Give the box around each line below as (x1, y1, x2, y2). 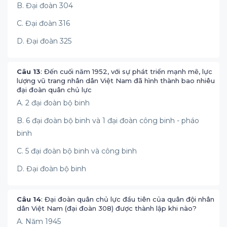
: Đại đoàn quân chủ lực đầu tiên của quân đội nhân (41, 195, 214, 203)
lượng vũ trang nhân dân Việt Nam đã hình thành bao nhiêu (17, 77, 215, 85)
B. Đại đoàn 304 (17, 1, 73, 10)
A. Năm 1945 (17, 217, 61, 226)
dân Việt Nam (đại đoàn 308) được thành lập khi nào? (17, 204, 197, 212)
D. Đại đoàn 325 (17, 36, 71, 46)
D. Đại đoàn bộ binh (17, 164, 86, 173)
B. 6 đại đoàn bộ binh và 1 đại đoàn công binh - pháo (17, 116, 199, 125)
